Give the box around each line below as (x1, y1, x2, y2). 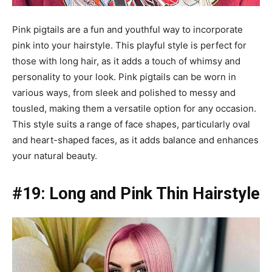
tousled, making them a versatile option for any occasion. (12, 102, 256, 114)
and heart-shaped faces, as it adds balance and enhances (12, 134, 259, 146)
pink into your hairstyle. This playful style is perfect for (12, 39, 246, 51)
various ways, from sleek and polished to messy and (12, 86, 236, 98)
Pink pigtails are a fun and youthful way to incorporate (12, 23, 243, 35)
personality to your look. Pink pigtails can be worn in (12, 70, 236, 83)
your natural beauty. (12, 149, 97, 161)
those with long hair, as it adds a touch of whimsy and (12, 55, 240, 67)
